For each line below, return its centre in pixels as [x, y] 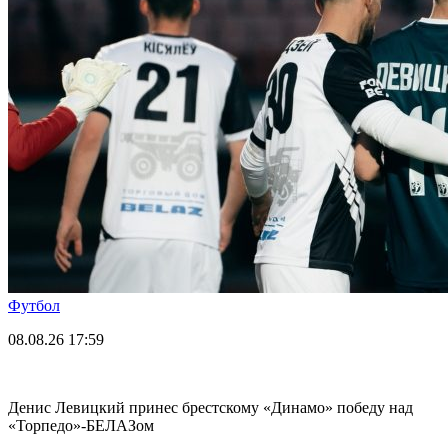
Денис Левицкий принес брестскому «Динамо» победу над [210, 407]
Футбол [34, 305]
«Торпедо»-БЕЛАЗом [81, 425]
